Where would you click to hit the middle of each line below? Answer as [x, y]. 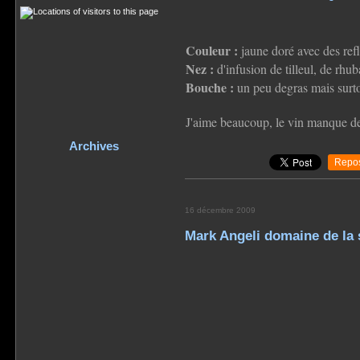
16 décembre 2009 [220, 210]
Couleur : [211, 50]
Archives [94, 146]
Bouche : [209, 87]
